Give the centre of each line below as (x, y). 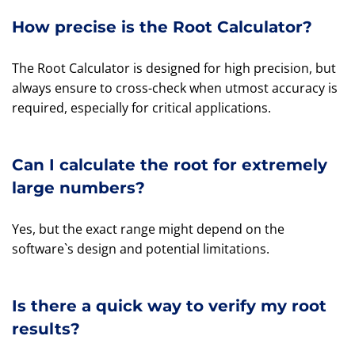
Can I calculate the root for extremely (170, 165)
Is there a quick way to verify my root (169, 306)
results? (46, 329)
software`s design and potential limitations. (141, 249)
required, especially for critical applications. (141, 108)
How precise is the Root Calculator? (162, 27)
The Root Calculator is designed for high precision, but (174, 68)
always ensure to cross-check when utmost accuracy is (175, 88)
